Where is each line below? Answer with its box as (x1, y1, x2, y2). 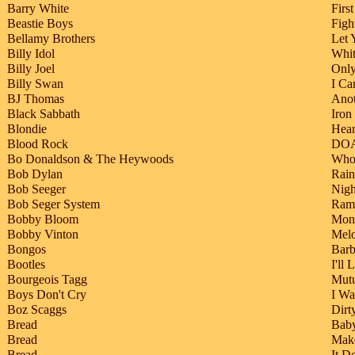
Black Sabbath (7, 107, 80, 121)
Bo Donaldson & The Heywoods (7, 152, 174, 166)
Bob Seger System (7, 197, 100, 212)
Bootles (7, 258, 45, 272)
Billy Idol (7, 47, 55, 61)
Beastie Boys (7, 17, 73, 31)
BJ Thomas (7, 92, 64, 106)
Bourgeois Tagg (7, 273, 87, 287)
